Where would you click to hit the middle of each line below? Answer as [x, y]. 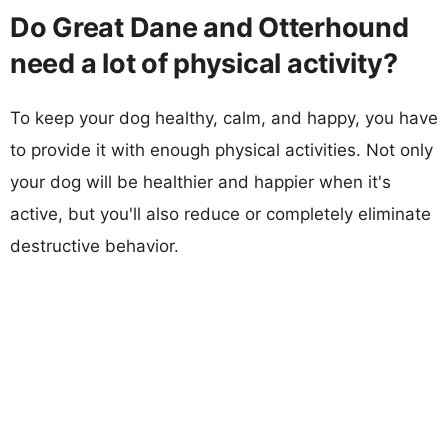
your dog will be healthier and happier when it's [200, 181]
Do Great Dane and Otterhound [209, 27]
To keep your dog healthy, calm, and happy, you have [224, 117]
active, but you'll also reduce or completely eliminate [220, 213]
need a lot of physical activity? [204, 63]
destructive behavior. [94, 245]
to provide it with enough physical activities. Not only [221, 149]
